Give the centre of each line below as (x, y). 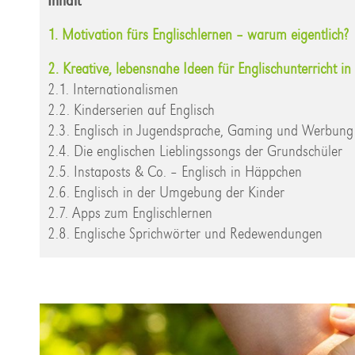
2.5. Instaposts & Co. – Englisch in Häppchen (175, 171)
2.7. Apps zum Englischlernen (130, 212)
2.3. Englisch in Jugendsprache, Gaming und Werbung (200, 130)
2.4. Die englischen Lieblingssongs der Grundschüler (195, 151)
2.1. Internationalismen (113, 89)
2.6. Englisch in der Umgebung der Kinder (166, 192)
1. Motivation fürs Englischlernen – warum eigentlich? (198, 34)
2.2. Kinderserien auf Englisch (131, 109)
